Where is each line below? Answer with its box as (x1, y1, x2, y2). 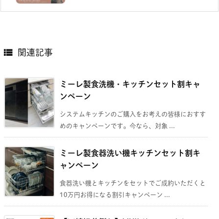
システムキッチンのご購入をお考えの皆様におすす (60, 110, 206, 117)
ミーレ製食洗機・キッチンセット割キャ (60, 80, 200, 88)
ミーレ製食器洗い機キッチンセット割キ (60, 149, 200, 157)
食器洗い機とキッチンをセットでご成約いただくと (60, 179, 206, 186)
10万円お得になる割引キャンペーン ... (60, 191, 170, 198)
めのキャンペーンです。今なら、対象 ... (60, 122, 175, 129)
